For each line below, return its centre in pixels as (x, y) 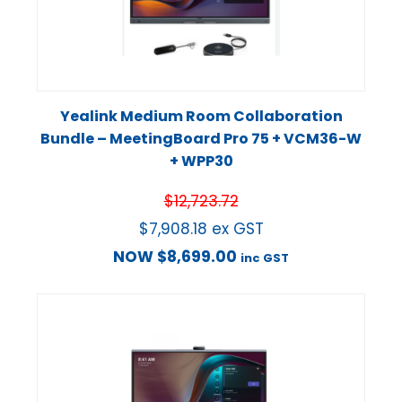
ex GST (237, 228)
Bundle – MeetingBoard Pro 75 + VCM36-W (201, 138)
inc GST (265, 258)
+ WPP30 (201, 161)
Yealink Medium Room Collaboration (201, 116)
